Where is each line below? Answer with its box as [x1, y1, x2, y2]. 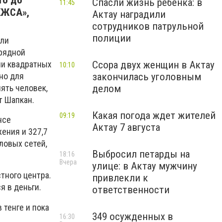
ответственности [92, 184, 169, 196]
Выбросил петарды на [92, 148, 190, 160]
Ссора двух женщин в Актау [92, 59, 215, 71]
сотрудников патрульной [92, 20, 204, 32]
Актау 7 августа [92, 121, 160, 133]
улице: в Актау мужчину [92, 160, 197, 172]
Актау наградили [92, 8, 166, 20]
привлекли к [92, 172, 148, 184]
